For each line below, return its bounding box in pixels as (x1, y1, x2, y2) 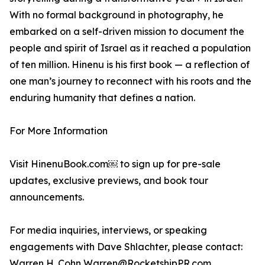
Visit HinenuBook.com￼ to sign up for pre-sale (9, 158, 221, 170)
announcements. (9, 191, 84, 203)
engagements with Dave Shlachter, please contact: (9, 241, 243, 253)
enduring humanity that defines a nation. (9, 92, 195, 104)
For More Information (9, 125, 108, 137)
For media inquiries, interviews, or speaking (9, 224, 207, 237)
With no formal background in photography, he (9, 9, 224, 21)
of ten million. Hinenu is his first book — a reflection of (9, 59, 250, 71)
